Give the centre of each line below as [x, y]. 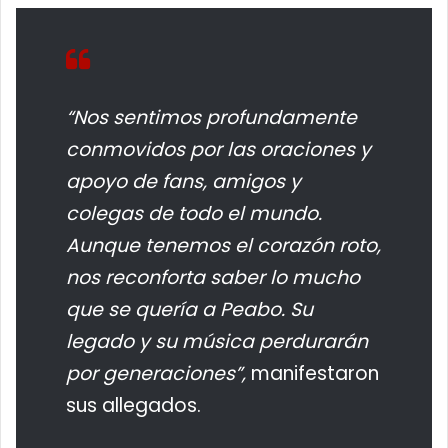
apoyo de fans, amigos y [183, 181]
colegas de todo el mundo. [194, 213]
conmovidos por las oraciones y [218, 149]
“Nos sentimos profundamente [211, 117]
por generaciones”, [158, 373]
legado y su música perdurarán [217, 341]
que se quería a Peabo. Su [189, 309]
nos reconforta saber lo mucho [213, 277]
